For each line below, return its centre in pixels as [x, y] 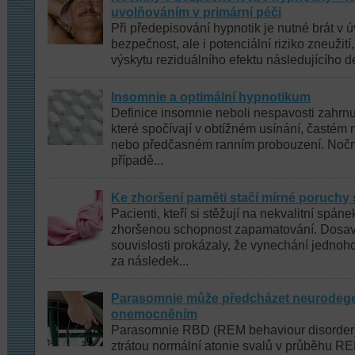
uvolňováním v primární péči [196, 12]
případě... [137, 160]
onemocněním [154, 314]
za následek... [150, 261]
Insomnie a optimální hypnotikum [211, 97]
